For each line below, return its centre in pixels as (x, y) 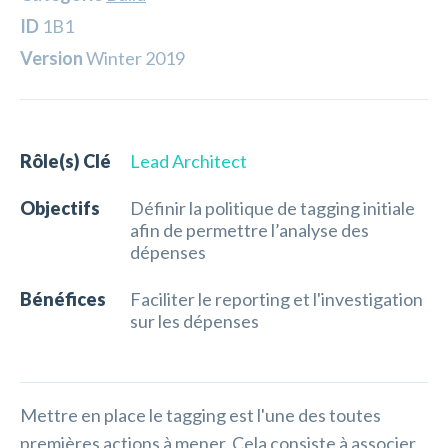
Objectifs (60, 208)
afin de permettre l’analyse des (249, 230)
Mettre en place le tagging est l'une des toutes (200, 415)
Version (51, 58)
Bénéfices (63, 299)
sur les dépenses (194, 321)
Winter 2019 (134, 58)
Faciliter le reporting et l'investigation (276, 299)
